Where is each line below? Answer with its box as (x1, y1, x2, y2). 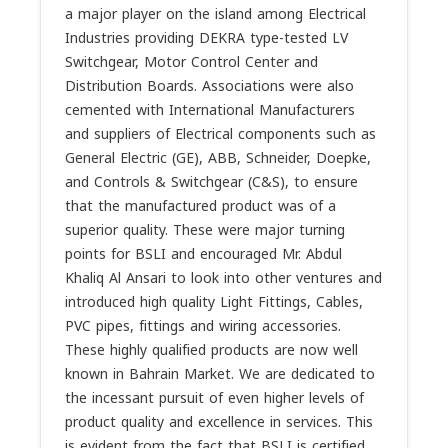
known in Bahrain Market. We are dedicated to (65, 361, 375, 388)
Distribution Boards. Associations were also (65, 73, 354, 100)
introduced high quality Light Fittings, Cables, (65, 289, 363, 316)
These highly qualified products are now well (65, 337, 358, 364)
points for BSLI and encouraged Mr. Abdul (65, 241, 342, 268)
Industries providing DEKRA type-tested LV (65, 25, 348, 52)
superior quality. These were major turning (65, 217, 345, 244)
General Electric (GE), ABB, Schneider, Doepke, (65, 145, 371, 172)
